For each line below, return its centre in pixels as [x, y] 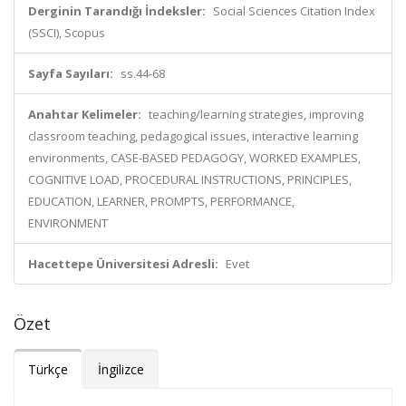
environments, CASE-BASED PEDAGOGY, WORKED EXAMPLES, [194, 158]
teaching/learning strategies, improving [256, 114]
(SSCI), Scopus [67, 33]
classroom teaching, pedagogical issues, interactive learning [193, 136]
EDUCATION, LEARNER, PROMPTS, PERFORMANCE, [161, 201]
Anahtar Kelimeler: [85, 114]
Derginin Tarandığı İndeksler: [117, 11]
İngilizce [121, 369]
